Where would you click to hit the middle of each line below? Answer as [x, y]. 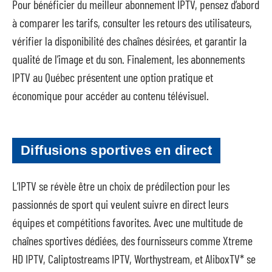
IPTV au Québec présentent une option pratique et [113, 77]
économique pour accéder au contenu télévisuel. [110, 95]
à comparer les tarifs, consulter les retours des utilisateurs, [132, 22]
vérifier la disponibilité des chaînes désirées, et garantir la [129, 41]
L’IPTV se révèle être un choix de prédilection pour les [121, 186]
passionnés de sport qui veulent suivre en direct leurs [120, 204]
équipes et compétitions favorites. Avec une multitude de [127, 222]
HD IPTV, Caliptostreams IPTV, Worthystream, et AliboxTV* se [134, 259]
